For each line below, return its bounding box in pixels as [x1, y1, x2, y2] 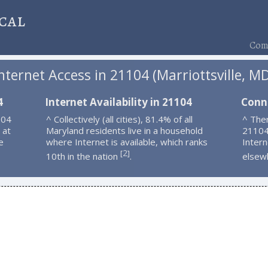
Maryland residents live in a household [45, 124, 203, 136]
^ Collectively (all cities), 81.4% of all [45, 112, 193, 125]
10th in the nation [45, 150, 120, 162]
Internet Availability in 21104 [44, 95, 192, 109]
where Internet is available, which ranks [45, 135, 208, 148]
